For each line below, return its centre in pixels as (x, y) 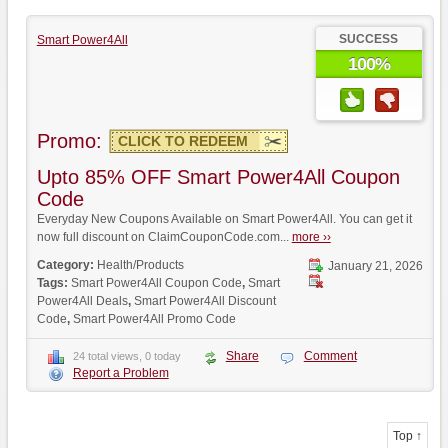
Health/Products (140, 265)
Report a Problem (120, 373)
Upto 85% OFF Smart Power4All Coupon (218, 177)
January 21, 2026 (375, 266)
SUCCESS (369, 39)
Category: (66, 265)
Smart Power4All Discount (204, 301)
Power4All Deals (82, 301)
